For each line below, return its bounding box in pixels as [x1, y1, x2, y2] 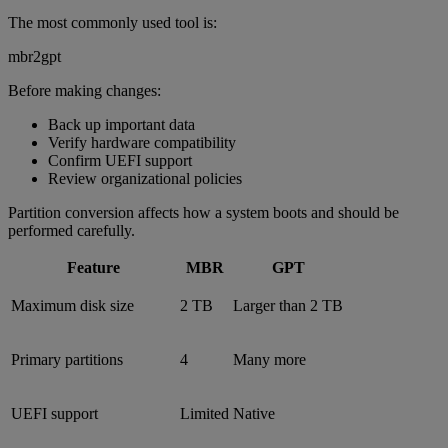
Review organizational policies [48, 169, 242, 187]
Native [233, 404, 275, 422]
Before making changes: [8, 81, 161, 99]
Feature [67, 258, 120, 276]
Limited [180, 404, 229, 422]
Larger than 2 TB [233, 296, 343, 314]
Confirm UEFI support [48, 151, 192, 169]
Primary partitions [11, 350, 123, 368]
